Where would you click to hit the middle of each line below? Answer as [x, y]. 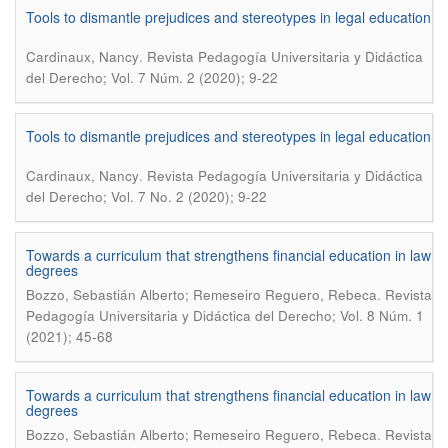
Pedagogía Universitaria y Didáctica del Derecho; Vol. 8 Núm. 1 [225, 315]
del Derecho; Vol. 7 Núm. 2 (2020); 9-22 [152, 77]
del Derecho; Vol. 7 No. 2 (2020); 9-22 [146, 196]
